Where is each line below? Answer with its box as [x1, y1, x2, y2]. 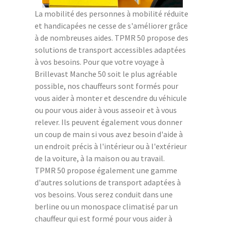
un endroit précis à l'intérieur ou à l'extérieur [35, 141, 187, 151]
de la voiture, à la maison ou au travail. [35, 153, 165, 163]
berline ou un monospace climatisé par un [35, 201, 178, 211]
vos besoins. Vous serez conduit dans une [35, 189, 173, 199]
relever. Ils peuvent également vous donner [35, 117, 182, 127]
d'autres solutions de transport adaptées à [35, 177, 181, 187]
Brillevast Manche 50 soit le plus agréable [35, 68, 177, 79]
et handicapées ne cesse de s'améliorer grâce [35, 20, 188, 31]
